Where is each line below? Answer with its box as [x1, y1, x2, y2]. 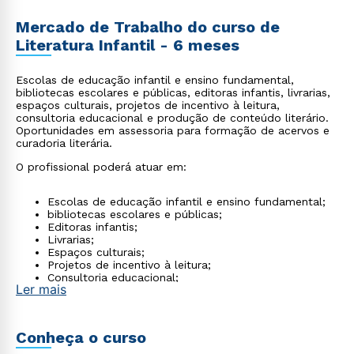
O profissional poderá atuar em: [16, 160, 186, 173]
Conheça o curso [16, 328, 146, 347]
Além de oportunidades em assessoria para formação [47, 296, 336, 309]
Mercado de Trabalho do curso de [16, 17, 280, 36]
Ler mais [16, 281, 66, 297]
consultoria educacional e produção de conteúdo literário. [16, 111, 329, 124]
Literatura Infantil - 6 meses [16, 36, 239, 55]
